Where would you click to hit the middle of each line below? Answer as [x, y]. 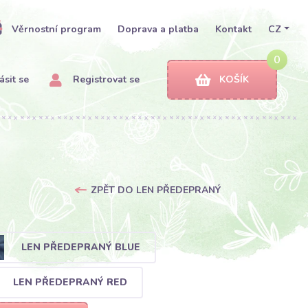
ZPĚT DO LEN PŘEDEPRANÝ [155, 190]
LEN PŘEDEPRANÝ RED [70, 282]
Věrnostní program [57, 29]
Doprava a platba [158, 29]
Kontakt [234, 29]
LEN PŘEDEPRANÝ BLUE [80, 247]
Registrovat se [105, 79]
